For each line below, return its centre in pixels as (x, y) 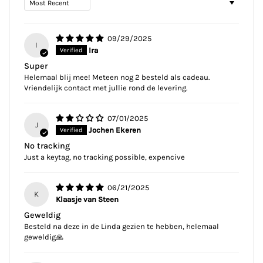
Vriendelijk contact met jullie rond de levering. (106, 88)
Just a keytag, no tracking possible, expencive (104, 157)
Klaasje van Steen (87, 200)
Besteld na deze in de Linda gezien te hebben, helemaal (122, 227)
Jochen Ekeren (115, 130)
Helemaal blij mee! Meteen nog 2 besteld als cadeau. (117, 77)
